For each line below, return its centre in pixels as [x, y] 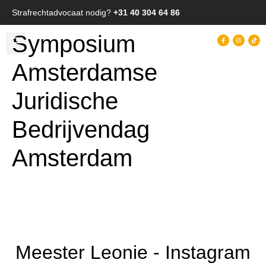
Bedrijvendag [81, 129]
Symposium [74, 44]
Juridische [65, 101]
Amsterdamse [85, 72]
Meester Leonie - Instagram [133, 252]
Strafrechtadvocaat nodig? [63, 12]
